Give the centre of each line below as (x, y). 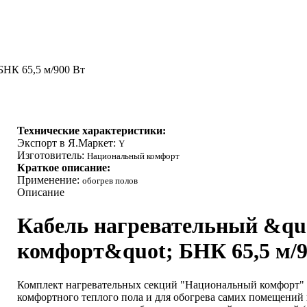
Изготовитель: (52, 155)
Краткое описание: (63, 168)
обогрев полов (110, 181)
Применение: (49, 180)
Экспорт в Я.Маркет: (67, 143)
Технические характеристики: (91, 131)
